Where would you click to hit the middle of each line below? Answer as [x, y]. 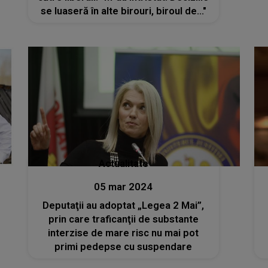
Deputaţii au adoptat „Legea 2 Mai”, [124, 205]
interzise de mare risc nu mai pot [124, 233]
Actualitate [123, 163]
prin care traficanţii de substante [123, 219]
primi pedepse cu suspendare [124, 246]
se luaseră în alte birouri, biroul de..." [123, 11]
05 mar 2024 [124, 187]
